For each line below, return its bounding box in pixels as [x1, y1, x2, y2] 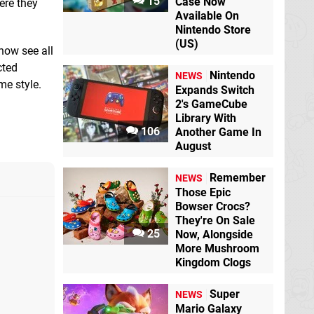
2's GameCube [175, 97, 247, 111]
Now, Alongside [175, 228, 253, 241]
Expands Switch [175, 83, 254, 97]
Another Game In [175, 125, 261, 139]
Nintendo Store [175, 23, 251, 36]
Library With [175, 111, 236, 125]
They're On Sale [175, 214, 255, 227]
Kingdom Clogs [175, 256, 251, 269]
